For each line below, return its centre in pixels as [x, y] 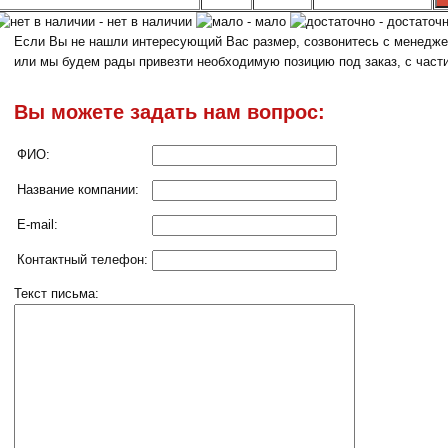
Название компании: [78, 189]
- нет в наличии [145, 21]
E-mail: [37, 224]
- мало [266, 21]
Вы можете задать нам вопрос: [169, 112]
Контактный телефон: [82, 259]
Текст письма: [56, 293]
